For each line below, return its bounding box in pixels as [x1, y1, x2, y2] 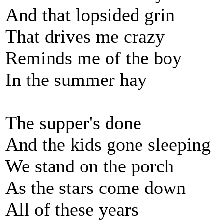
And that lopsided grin [5, 4, 175, 25]
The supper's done [5, 112, 141, 133]
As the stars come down [5, 177, 186, 198]
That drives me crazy [5, 26, 165, 47]
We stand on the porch [5, 156, 174, 176]
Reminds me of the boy [5, 48, 182, 68]
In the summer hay [5, 69, 147, 90]
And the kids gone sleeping [5, 134, 211, 155]
